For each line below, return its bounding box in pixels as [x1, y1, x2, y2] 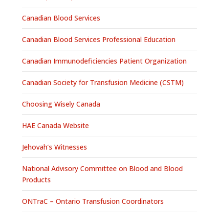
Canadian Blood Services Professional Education [22, 35, 175, 44]
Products [22, 175, 51, 185]
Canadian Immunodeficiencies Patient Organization [22, 56, 187, 66]
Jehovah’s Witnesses [22, 142, 87, 152]
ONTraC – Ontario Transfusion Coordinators [22, 197, 164, 206]
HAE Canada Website [22, 121, 89, 131]
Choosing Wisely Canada [22, 99, 100, 109]
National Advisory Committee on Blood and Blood [22, 164, 183, 174]
